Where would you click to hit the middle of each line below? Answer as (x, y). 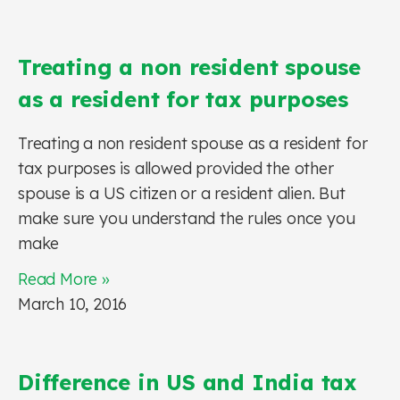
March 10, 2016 (73, 304)
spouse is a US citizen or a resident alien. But (182, 193)
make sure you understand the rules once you (187, 218)
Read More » (64, 279)
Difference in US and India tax (187, 382)
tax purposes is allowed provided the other (176, 168)
